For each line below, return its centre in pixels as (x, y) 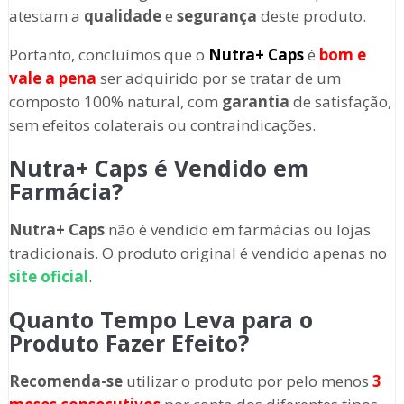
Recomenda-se (65, 381)
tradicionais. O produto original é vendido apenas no (197, 253)
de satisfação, (340, 102)
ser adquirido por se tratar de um (218, 78)
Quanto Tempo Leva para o (161, 320)
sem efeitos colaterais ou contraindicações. (162, 125)
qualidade (122, 16)
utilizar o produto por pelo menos (247, 381)
